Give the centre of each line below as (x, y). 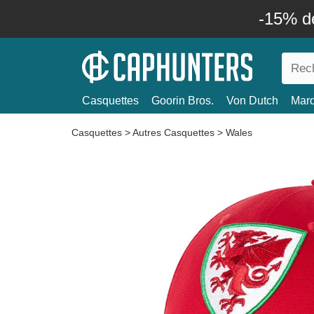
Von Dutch (252, 101)
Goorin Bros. (183, 101)
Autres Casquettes (173, 132)
